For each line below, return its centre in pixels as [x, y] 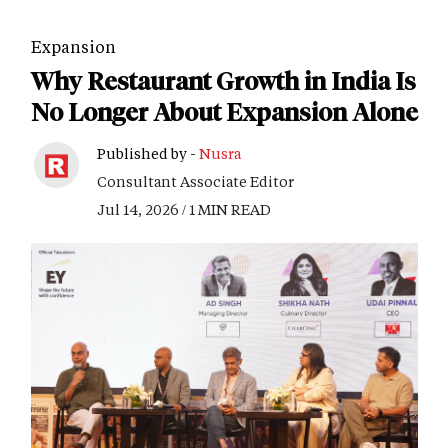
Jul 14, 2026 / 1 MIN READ [184, 210]
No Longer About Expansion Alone [224, 113]
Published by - [148, 154]
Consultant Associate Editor [195, 182]
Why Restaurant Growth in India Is [223, 82]
